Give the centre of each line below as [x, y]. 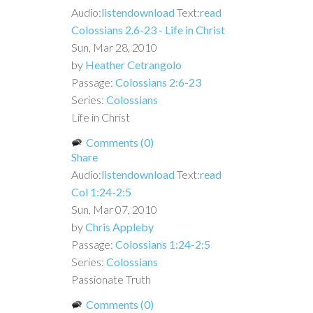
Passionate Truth [111, 279]
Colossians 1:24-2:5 [163, 244]
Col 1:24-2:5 [101, 191]
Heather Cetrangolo [133, 64]
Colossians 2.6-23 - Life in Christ [148, 29]
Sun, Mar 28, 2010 [114, 47]
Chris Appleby [119, 226]
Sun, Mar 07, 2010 [114, 209]
